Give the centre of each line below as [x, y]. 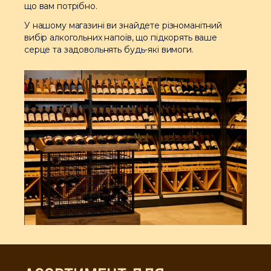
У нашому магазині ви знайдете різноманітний [123, 25]
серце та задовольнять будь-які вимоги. [109, 50]
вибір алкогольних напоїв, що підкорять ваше [121, 38]
